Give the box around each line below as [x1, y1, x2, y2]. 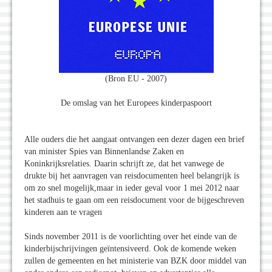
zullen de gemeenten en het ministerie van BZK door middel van [24, 256, 246, 266]
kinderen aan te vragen [24, 208, 102, 217]
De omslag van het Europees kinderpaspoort [60, 98, 212, 108]
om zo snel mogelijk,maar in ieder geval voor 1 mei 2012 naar [24, 183, 239, 193]
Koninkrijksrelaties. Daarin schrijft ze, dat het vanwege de [24, 159, 224, 169]
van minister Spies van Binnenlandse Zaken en [24, 147, 184, 157]
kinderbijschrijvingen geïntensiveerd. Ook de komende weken [24, 244, 236, 254]
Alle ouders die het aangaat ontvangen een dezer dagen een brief [24, 135, 245, 144]
